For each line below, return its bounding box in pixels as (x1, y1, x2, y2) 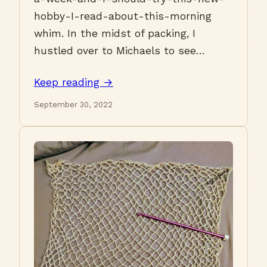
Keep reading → (34, 76, 113, 89)
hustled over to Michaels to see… (34, 45, 205, 57)
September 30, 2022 (34, 100, 113, 110)
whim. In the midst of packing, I (34, 27, 195, 40)
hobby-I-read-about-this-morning (34, 10, 212, 23)
